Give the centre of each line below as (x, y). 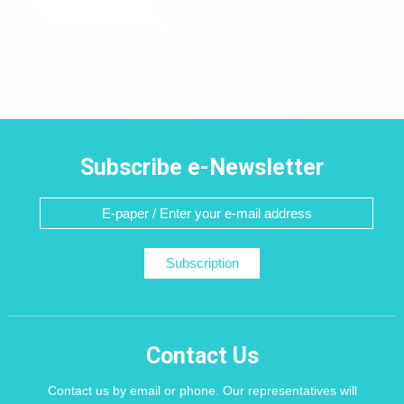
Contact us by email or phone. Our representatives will (202, 391)
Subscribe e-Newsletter (202, 168)
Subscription (202, 263)
